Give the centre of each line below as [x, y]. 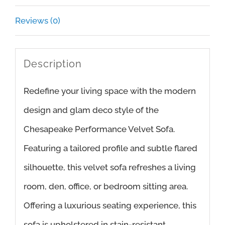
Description [52, 64]
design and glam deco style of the [91, 110]
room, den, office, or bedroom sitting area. [105, 186]
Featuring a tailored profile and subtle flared [110, 148]
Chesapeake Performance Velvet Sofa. [99, 129]
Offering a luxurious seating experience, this [110, 205]
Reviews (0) [38, 21]
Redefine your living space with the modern [109, 91]
